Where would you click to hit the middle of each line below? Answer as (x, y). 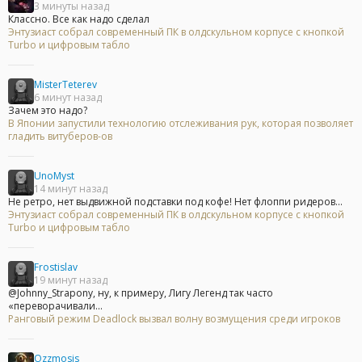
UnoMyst (54, 176)
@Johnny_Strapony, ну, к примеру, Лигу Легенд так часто (141, 293)
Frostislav (56, 267)
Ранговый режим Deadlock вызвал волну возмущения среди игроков (174, 319)
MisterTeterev (65, 85)
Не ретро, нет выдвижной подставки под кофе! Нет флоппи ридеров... (175, 202)
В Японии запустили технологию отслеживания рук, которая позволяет (181, 124)
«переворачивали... (55, 306)
